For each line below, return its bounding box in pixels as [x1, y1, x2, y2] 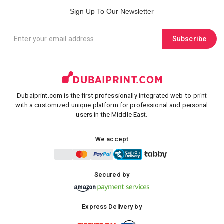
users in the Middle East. [76, 110, 148, 118]
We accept [95, 135, 129, 143]
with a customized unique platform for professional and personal [15, 101, 208, 109]
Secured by [94, 170, 130, 178]
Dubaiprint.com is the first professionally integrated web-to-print [17, 91, 207, 99]
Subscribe [172, 34, 207, 43]
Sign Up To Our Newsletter [70, 7, 154, 15]
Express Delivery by [82, 202, 142, 210]
